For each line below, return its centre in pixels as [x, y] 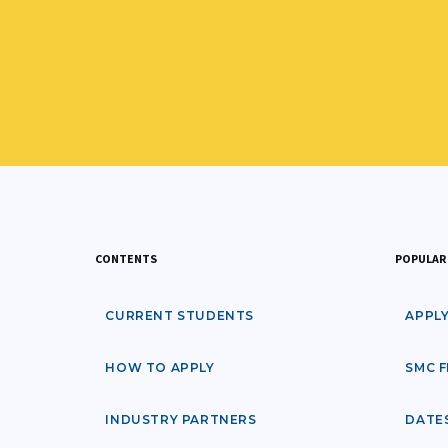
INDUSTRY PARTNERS [181, 419]
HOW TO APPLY [160, 367]
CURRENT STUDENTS [180, 315]
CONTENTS [126, 258]
